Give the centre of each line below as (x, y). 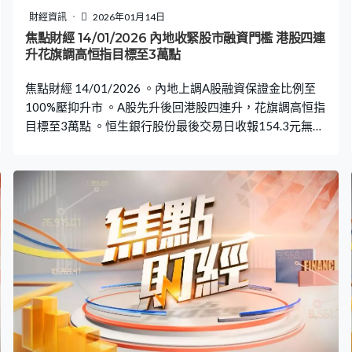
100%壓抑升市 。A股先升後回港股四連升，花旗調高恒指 (175, 106)
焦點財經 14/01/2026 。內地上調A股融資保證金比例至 (170, 88)
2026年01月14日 (128, 16)
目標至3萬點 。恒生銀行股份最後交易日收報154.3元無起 (175, 125)
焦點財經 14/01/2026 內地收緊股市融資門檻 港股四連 (175, 38)
